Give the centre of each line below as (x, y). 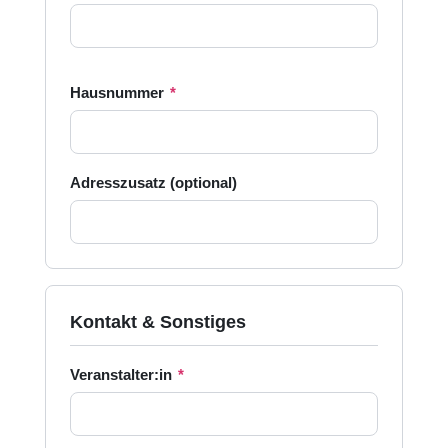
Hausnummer (118, 92)
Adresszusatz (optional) (153, 182)
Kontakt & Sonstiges (157, 321)
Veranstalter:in (122, 374)
